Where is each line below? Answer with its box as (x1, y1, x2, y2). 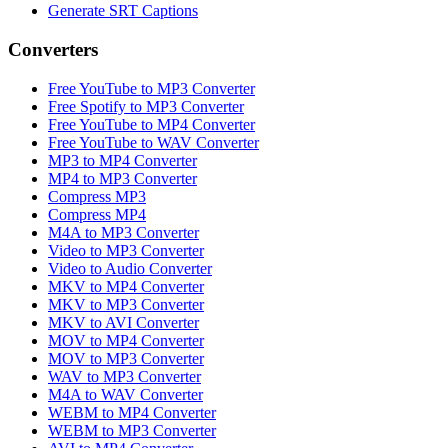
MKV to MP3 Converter (48, 295, 204, 313)
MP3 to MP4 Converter (48, 151, 197, 169)
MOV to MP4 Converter (48, 331, 204, 349)
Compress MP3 (48, 187, 146, 205)
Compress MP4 (48, 205, 146, 223)
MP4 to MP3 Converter (48, 169, 197, 187)
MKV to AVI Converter (48, 313, 199, 331)
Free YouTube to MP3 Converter (48, 79, 255, 97)
